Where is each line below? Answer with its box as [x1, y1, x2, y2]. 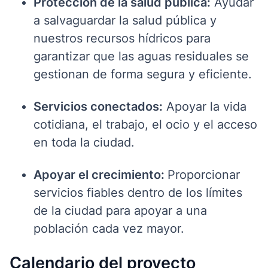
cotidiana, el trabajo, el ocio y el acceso [33, 117, 257, 132]
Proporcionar [167, 167, 240, 182]
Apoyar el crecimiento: [33, 167, 167, 182]
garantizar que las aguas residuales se [33, 48, 249, 63]
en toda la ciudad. [33, 135, 135, 150]
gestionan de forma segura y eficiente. [33, 66, 252, 81]
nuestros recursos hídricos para [33, 31, 211, 45]
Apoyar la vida [163, 99, 246, 114]
